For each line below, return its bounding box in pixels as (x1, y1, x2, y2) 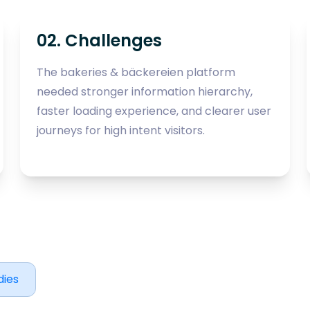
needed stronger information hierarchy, (37, 83, 253, 100)
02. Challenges (37, 28, 163, 52)
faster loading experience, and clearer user (37, 102, 272, 119)
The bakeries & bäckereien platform (37, 64, 236, 80)
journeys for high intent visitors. (37, 122, 206, 138)
